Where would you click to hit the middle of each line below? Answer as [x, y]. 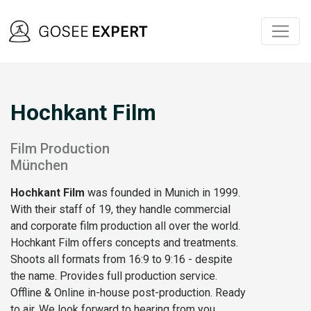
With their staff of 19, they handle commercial [120, 210]
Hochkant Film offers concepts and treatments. [124, 243]
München [39, 166]
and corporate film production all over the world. [127, 226]
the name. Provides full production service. [114, 276]
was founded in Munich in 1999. [164, 193]
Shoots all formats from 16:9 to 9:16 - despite [121, 260]
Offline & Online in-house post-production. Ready [128, 293]
